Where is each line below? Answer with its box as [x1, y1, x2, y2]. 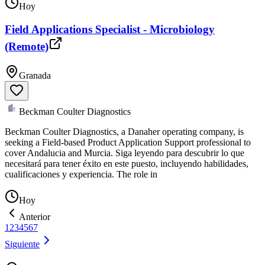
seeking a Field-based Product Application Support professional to [5, 137, 251, 147]
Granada [19, 70, 51, 80]
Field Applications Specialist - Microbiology [5, 22, 215, 35]
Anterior [19, 211, 50, 222]
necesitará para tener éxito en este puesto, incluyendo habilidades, [5, 158, 248, 169]
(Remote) [5, 40, 49, 53]
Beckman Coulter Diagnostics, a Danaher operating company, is [5, 126, 244, 137]
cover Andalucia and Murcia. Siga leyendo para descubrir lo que [5, 147, 244, 158]
